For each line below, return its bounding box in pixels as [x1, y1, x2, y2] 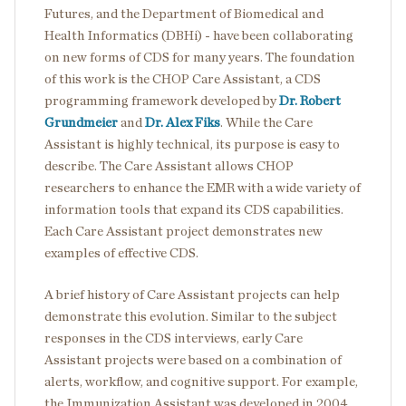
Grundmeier [44, 115, 118, 130]
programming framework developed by [44, 93, 279, 108]
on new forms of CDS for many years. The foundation [44, 50, 355, 64]
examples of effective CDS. [44, 246, 198, 260]
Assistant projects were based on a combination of [44, 353, 342, 367]
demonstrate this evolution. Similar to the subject [44, 309, 337, 324]
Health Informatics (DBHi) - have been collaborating [44, 28, 353, 43]
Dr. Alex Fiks [145, 115, 220, 130]
